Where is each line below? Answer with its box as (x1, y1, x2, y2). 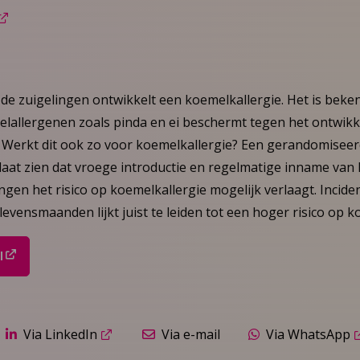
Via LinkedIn (23, 325, 98, 344)
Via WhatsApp (265, 325, 350, 344)
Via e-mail (161, 325, 220, 344)
